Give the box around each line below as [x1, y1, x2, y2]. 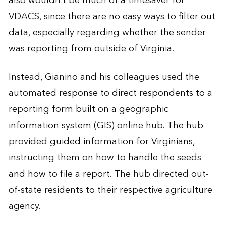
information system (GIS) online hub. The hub [8, 118, 203, 134]
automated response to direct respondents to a [8, 85, 212, 101]
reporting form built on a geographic [8, 101, 168, 118]
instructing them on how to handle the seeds [8, 150, 201, 166]
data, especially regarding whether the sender [8, 25, 206, 41]
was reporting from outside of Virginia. [8, 41, 174, 57]
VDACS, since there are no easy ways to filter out [8, 9, 215, 25]
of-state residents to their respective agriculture [8, 182, 212, 198]
